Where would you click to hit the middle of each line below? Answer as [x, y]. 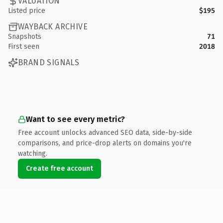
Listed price [27, 10]
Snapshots [25, 36]
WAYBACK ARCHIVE [53, 27]
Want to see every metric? [75, 119]
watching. [33, 153]
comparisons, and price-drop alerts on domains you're [105, 143]
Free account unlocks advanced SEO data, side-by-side [105, 132]
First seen [24, 46]
